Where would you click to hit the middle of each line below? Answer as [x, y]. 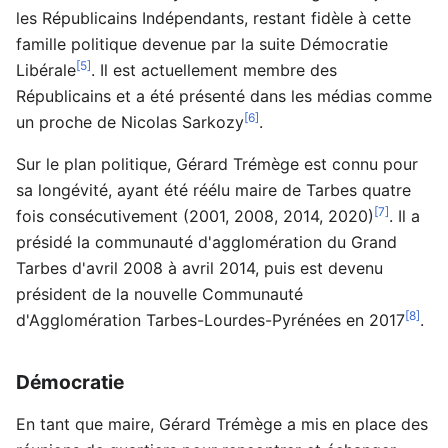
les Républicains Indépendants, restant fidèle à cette [213, 17]
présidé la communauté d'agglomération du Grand [206, 241]
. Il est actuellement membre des [214, 69]
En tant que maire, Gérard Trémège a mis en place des [222, 424]
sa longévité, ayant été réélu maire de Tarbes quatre [213, 189]
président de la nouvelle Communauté [159, 293]
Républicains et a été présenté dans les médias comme [224, 95]
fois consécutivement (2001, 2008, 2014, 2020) [195, 215]
